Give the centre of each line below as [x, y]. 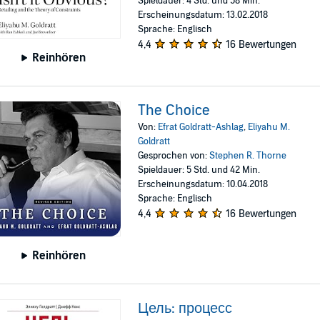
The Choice [174, 110]
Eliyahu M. [269, 127]
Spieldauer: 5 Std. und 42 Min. [199, 170]
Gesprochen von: [174, 155]
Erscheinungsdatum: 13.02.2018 [203, 15]
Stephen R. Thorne [248, 155]
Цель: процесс [185, 309]
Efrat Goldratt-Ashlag [201, 127]
